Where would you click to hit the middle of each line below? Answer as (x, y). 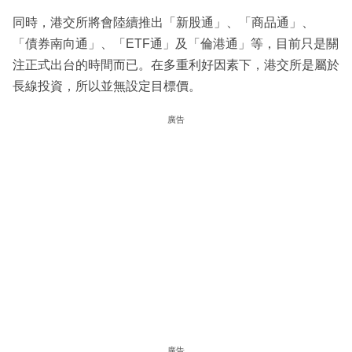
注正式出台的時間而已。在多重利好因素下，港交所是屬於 (176, 65)
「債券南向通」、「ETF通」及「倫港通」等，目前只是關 (176, 44)
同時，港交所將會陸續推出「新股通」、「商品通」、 (163, 23)
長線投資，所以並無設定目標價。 (107, 86)
